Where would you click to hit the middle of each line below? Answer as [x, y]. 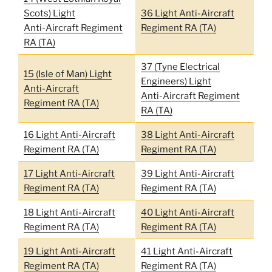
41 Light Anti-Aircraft [186, 251]
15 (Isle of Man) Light [67, 74]
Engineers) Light [176, 81]
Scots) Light [49, 13]
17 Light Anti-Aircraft [69, 173]
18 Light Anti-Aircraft [69, 212]
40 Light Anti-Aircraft [187, 212]
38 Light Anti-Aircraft [187, 134]
